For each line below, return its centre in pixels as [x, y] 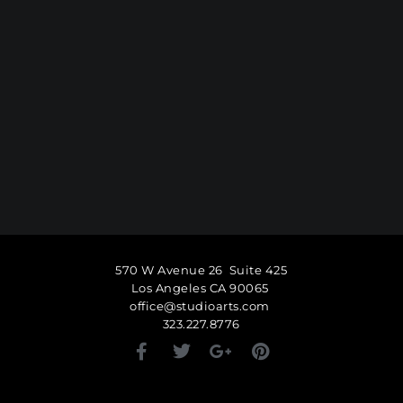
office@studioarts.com [201, 306]
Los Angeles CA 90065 [201, 288]
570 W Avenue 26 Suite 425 [201, 270]
